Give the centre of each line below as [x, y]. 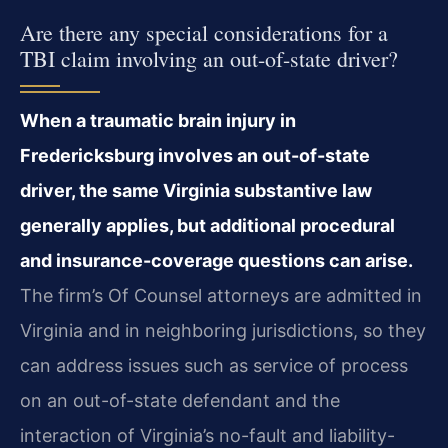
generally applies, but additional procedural [207, 225]
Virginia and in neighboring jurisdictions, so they [223, 330]
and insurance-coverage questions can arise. [216, 260]
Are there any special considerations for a [204, 32]
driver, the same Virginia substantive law [196, 190]
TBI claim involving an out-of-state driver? [209, 58]
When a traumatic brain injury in [158, 120]
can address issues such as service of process [214, 365]
